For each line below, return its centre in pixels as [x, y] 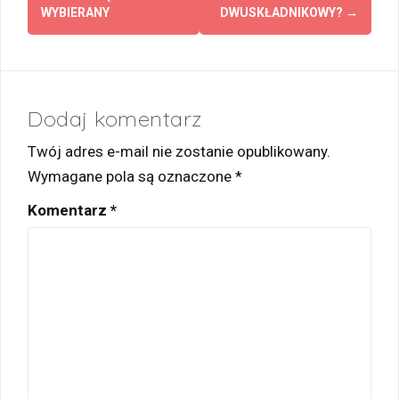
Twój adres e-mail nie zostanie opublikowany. [179, 151]
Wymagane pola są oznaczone [131, 176]
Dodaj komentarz [115, 118]
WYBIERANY [75, 12]
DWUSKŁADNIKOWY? [283, 12]
